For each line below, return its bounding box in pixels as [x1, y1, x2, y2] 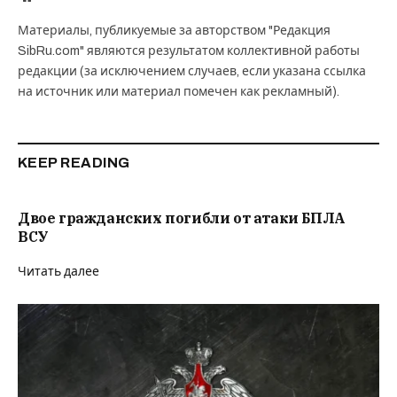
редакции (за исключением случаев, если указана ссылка [18, 64, 366, 78]
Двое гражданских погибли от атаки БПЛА [18, 208, 346, 227]
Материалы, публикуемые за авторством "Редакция [18, 23, 331, 37]
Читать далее [18, 264, 99, 278]
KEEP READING [18, 154, 130, 170]
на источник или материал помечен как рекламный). [18, 84, 339, 98]
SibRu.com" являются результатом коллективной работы [18, 43, 360, 58]
